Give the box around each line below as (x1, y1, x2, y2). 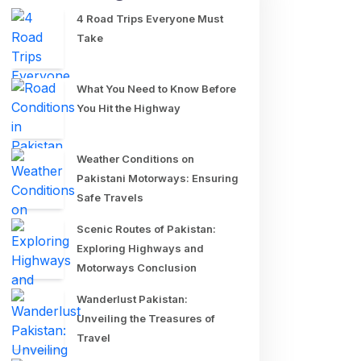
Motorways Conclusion (77, 261, 197, 274)
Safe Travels (77, 191, 143, 204)
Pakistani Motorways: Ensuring (77, 172, 239, 185)
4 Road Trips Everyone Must (77, 12, 223, 25)
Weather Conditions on (77, 152, 194, 165)
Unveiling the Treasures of (77, 312, 215, 325)
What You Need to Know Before (77, 82, 236, 95)
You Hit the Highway (77, 102, 180, 114)
